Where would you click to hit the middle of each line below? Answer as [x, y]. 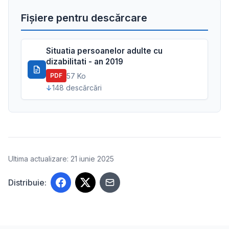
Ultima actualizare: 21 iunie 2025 [61, 159]
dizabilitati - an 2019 [85, 62]
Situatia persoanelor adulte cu [104, 51]
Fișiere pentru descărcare [84, 18]
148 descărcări [77, 88]
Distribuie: [27, 182]
